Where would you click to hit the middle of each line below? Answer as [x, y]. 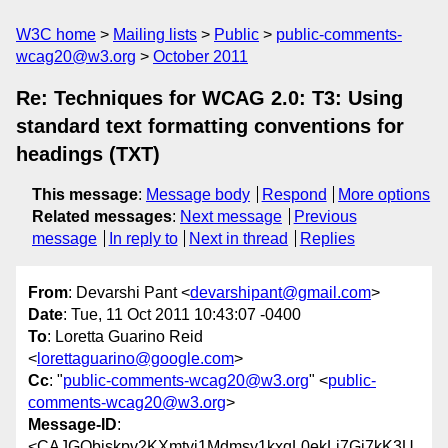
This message [85, 194]
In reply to [143, 238]
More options [384, 194]
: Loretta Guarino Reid [125, 337]
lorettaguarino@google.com [135, 359]
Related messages [102, 216]
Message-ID [72, 425]
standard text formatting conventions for [210, 126]
